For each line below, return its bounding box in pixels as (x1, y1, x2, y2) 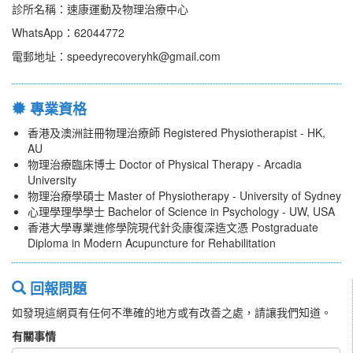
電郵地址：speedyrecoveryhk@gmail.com (12, 48, 221, 65)
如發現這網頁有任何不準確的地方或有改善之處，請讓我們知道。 (12, 304, 332, 321)
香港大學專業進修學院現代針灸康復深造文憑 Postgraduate (28, 219, 318, 236)
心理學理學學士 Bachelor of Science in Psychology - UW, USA (28, 203, 335, 220)
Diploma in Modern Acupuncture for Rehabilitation (28, 235, 276, 251)
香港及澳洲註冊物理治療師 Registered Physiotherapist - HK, (28, 124, 325, 141)
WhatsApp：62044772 (12, 24, 124, 41)
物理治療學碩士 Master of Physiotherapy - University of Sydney (28, 188, 341, 204)
